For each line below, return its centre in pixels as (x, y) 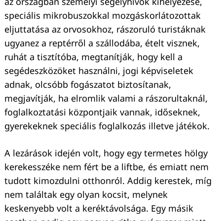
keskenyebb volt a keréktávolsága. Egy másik (99, 208)
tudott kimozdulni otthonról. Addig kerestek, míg (108, 180)
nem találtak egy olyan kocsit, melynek (86, 194)
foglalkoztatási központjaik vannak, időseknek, (102, 112)
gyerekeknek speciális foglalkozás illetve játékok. (107, 126)
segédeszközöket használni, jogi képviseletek (99, 70)
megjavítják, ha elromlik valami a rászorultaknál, (106, 98)
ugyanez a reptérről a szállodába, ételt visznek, (102, 43)
